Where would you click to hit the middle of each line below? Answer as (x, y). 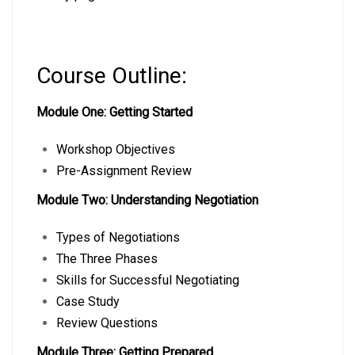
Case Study (88, 302)
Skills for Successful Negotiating (148, 280)
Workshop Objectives (116, 149)
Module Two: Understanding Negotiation (147, 200)
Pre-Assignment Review (124, 171)
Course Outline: (112, 76)
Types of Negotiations (118, 237)
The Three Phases (107, 259)
